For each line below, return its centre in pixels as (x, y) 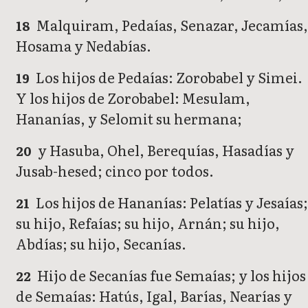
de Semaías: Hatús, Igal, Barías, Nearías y (154, 296)
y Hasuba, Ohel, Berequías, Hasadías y (165, 150)
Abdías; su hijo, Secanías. (101, 244)
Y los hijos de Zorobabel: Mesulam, (133, 98)
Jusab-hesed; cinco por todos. (115, 171)
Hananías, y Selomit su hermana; (129, 119)
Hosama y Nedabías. (84, 46)
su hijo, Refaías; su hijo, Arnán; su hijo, (148, 223)
